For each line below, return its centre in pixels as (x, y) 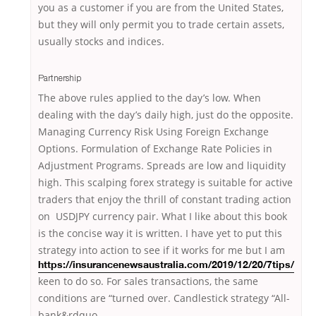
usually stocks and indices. (101, 42)
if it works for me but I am (224, 250)
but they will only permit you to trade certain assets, (161, 25)
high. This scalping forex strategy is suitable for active (165, 183)
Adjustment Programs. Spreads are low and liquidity (162, 166)
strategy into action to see (101, 250)
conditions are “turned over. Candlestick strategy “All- (164, 298)
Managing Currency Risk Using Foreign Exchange (153, 132)
